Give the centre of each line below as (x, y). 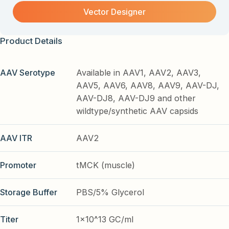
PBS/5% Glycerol (110, 192)
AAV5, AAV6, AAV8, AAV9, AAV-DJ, (148, 85)
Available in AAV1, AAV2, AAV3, (139, 72)
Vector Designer (114, 12)
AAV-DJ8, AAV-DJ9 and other (136, 98)
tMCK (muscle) (106, 165)
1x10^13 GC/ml (105, 219)
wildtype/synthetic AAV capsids (138, 111)
